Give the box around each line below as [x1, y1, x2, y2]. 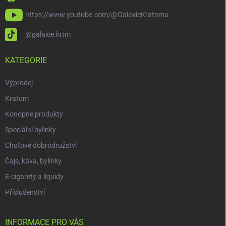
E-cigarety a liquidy [5, 173, 64, 181]
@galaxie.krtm [25, 30, 71, 39]
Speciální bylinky [5, 126, 56, 134]
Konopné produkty [5, 110, 63, 119]
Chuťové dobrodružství [5, 141, 77, 150]
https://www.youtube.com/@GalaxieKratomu [25, 11, 168, 19]
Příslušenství [5, 188, 45, 197]
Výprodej [5, 79, 33, 87]
